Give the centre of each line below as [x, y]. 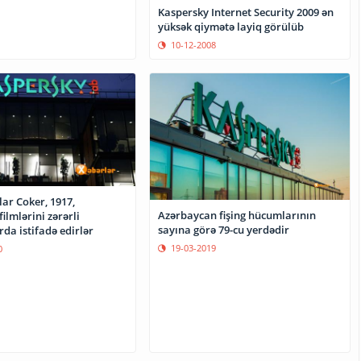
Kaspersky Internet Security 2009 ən [246, 12]
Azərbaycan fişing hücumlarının [237, 216]
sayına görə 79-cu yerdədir [224, 230]
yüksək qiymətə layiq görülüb [231, 26]
